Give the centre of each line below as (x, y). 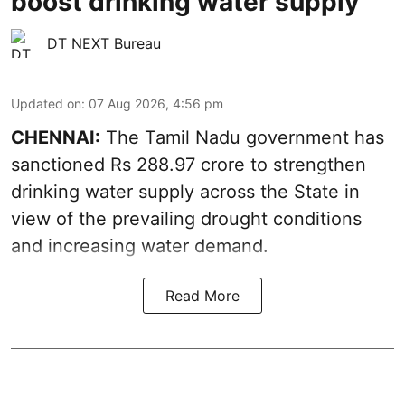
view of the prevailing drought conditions (186, 218)
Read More (202, 295)
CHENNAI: (56, 137)
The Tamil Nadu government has (242, 137)
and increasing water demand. (140, 245)
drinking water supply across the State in (185, 191)
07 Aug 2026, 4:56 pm (156, 103)
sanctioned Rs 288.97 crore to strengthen (188, 164)
